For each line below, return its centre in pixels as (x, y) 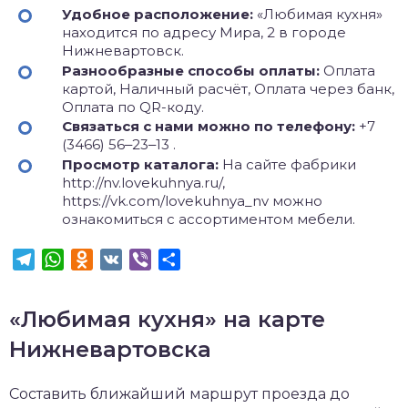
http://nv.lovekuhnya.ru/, (143, 182)
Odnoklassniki (143, 259)
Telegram (70, 259)
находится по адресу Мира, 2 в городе (204, 32)
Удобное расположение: (159, 14)
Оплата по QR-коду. (133, 107)
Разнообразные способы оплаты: (193, 70)
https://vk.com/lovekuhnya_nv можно (192, 200)
